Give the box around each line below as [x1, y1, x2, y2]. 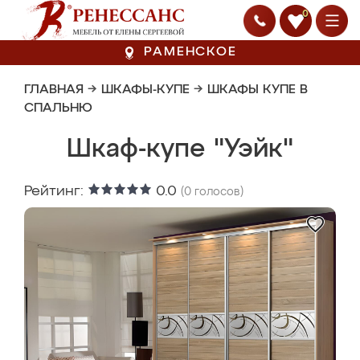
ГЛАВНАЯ [24, 84, 84, 96]
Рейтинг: [24, 184, 88, 198]
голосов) [191, 186, 243, 198]
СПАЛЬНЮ [24, 102, 92, 115]
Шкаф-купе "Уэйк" [67, 137, 293, 162]
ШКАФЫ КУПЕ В [207, 84, 308, 96]
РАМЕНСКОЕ [144, 46, 237, 59]
